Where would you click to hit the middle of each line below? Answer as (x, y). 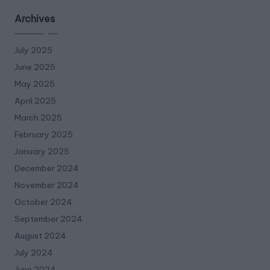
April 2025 (35, 100)
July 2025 (33, 50)
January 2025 (42, 151)
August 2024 (40, 235)
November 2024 (47, 185)
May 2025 (35, 83)
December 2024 (47, 168)
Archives (35, 18)
